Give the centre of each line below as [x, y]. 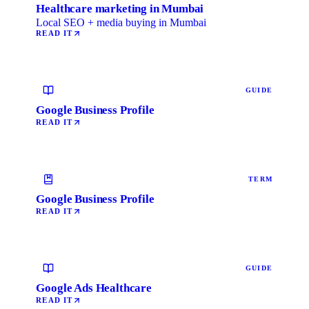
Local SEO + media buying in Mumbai [121, 22]
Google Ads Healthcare [94, 288]
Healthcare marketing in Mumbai [120, 8]
